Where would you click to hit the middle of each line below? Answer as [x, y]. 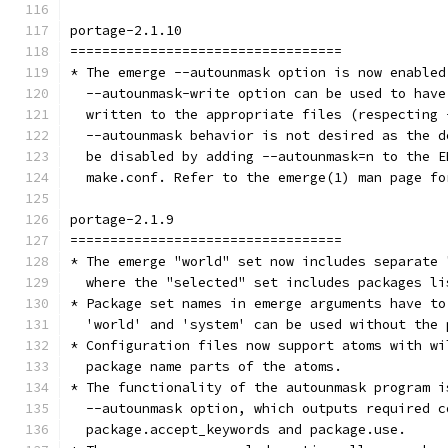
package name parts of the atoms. [206, 366]
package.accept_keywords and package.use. [238, 429]
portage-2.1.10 [126, 30]
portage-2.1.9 [122, 219]
